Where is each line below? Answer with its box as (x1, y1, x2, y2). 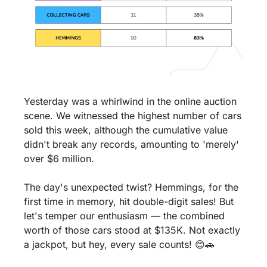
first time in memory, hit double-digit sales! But (24, 195, 234, 207)
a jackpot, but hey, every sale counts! (24, 238, 195, 250)
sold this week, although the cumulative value (24, 123, 228, 136)
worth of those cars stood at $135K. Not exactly (24, 223, 240, 236)
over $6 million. (24, 152, 94, 164)
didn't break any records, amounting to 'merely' (24, 138, 239, 150)
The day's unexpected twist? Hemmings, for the (24, 181, 238, 193)
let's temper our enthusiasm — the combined (24, 209, 225, 222)
